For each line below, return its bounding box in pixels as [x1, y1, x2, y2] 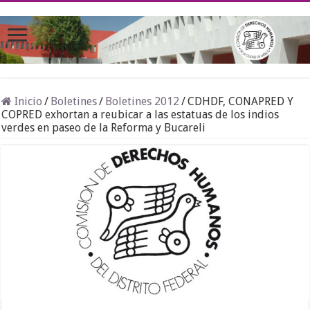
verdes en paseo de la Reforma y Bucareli [1, 121, 206, 135]
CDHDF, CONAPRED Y [188, 95, 294, 109]
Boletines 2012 [105, 95, 180, 109]
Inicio [12, 95, 43, 109]
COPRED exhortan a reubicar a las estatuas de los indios [1, 108, 280, 122]
